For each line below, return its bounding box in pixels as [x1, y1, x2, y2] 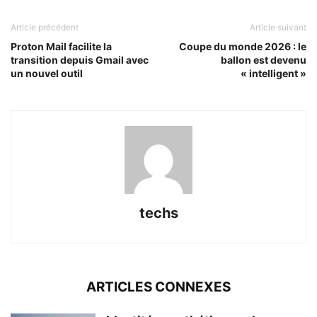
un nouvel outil [11, 67, 83, 80]
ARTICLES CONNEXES [86, 279, 231, 296]
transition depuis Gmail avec [11, 54, 149, 67]
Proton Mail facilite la [11, 40, 112, 53]
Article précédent [11, 22, 79, 33]
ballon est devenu [221, 54, 306, 67]
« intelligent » [241, 67, 306, 80]
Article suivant [250, 22, 306, 33]
